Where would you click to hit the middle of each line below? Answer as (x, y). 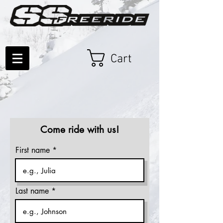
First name (33, 150)
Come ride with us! (80, 130)
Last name (32, 191)
